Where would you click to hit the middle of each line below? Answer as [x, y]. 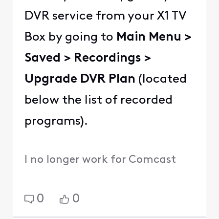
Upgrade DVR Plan [80, 80]
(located [161, 80]
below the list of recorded [98, 101]
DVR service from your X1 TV [105, 17]
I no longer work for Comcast [100, 160]
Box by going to [70, 38]
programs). [56, 122]
